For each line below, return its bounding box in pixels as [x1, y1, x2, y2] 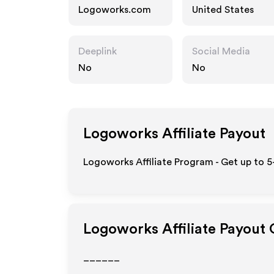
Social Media [192, 46, 250, 56]
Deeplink [78, 46, 117, 56]
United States [192, 5, 254, 15]
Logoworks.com [78, 5, 151, 15]
